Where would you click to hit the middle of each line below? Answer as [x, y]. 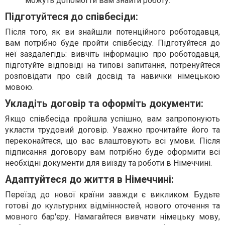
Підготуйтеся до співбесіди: [72, 17]
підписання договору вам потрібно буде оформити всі [113, 152]
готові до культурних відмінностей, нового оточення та [113, 205]
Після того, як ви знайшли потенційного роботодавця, [113, 32]
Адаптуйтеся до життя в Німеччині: [89, 179]
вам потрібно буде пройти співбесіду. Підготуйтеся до [113, 43]
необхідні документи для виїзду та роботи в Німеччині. [108, 163]
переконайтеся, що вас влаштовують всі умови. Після [113, 141]
